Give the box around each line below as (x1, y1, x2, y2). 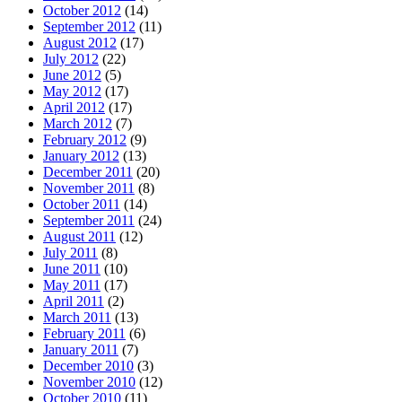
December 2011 (43, 163, 133, 179)
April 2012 (43, 99, 105, 115)
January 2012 (43, 147, 119, 163)
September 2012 (43, 18, 135, 34)
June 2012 (43, 66, 101, 83)
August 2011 (43, 228, 116, 244)
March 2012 (43, 115, 112, 131)
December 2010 (43, 357, 134, 373)
